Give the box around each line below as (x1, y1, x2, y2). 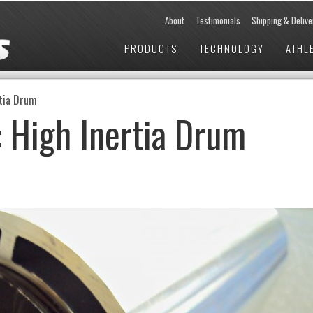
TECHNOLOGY (199, 41, 264, 56)
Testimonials (196, 13, 240, 27)
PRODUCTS (124, 41, 177, 56)
